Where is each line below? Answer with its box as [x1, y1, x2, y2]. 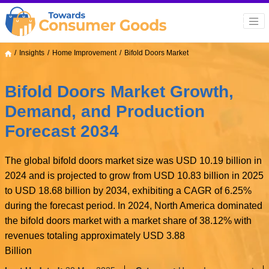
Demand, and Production [4, 102, 205, 121]
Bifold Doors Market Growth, [4, 82, 234, 101]
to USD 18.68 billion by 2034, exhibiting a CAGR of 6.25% [4, 186, 252, 196]
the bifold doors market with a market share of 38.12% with [4, 216, 252, 226]
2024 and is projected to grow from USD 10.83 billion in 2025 [4, 171, 264, 181]
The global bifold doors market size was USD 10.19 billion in [4, 156, 262, 166]
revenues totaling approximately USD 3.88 [4, 231, 187, 241]
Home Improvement [52, 49, 116, 58]
